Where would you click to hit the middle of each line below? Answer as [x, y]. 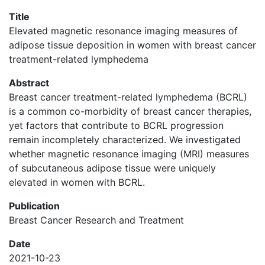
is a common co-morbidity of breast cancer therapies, [130, 111]
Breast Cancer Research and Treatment [96, 220]
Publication [34, 206]
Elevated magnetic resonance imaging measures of [123, 31]
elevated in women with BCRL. [77, 182]
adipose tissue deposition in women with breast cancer [132, 45]
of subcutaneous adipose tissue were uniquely [112, 168]
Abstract [29, 83]
